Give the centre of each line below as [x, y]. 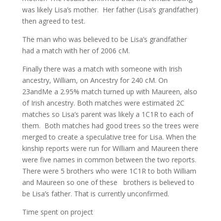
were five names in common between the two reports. [109, 160]
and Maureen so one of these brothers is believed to [108, 182]
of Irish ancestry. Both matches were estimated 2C [103, 103]
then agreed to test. [54, 21]
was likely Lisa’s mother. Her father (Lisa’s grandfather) [110, 10]
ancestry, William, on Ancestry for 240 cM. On [95, 80]
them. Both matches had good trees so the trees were [110, 126]
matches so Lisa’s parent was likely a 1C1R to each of [108, 114]
